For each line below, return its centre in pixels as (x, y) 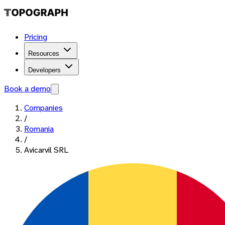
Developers (44, 70)
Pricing (36, 37)
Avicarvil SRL (46, 150)
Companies (43, 108)
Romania (39, 129)
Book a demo (27, 89)
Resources (44, 53)
